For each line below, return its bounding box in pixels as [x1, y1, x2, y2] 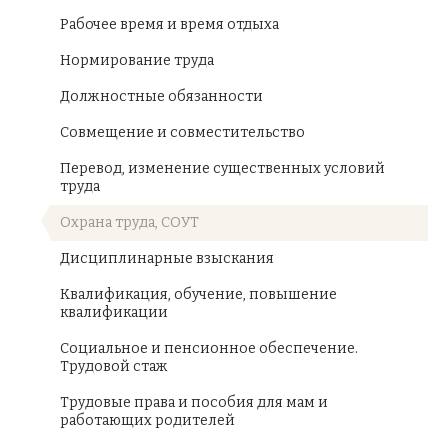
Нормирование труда [60, 52, 214, 69]
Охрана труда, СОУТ [60, 214, 199, 231]
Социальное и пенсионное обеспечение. [60, 340, 358, 357]
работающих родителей [60, 412, 235, 429]
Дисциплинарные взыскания [60, 250, 274, 267]
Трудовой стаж [60, 358, 168, 375]
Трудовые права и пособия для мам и [60, 394, 328, 411]
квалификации [60, 304, 168, 321]
